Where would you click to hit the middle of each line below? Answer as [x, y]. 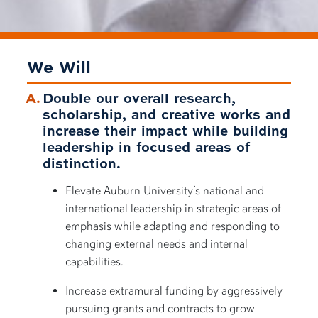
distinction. [82, 163]
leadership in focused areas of [147, 146]
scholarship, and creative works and [167, 114]
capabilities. [95, 262]
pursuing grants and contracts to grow [160, 309]
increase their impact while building [166, 130]
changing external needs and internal [157, 244]
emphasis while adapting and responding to [173, 226]
